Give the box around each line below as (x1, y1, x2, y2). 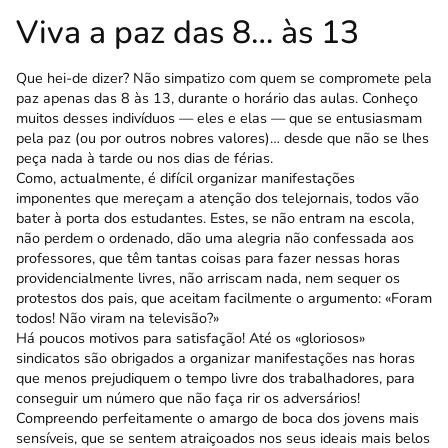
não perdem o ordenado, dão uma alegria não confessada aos (16, 228, 414, 249)
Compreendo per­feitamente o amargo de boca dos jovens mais (16, 408, 419, 429)
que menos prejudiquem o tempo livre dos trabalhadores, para (16, 368, 415, 389)
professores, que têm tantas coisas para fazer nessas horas (16, 248, 400, 269)
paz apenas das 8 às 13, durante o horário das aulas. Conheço (16, 88, 418, 109)
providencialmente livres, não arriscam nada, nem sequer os (16, 268, 400, 289)
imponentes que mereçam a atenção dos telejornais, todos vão (16, 188, 419, 209)
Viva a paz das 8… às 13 (16, 11, 359, 55)
